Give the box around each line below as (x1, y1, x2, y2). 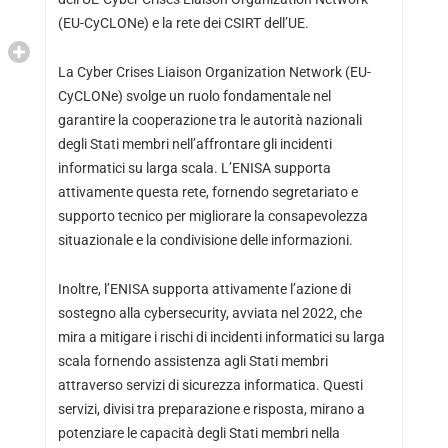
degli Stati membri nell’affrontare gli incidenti (57, 136, 332, 153)
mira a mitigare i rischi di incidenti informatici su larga (57, 329, 385, 346)
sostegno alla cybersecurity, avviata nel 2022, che (57, 305, 362, 322)
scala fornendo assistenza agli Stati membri (57, 353, 328, 370)
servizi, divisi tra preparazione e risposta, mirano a (57, 401, 365, 418)
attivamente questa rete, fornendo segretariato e (57, 184, 358, 201)
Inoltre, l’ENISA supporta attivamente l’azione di (57, 281, 351, 298)
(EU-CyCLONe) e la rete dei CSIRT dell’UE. (57, 15, 309, 32)
